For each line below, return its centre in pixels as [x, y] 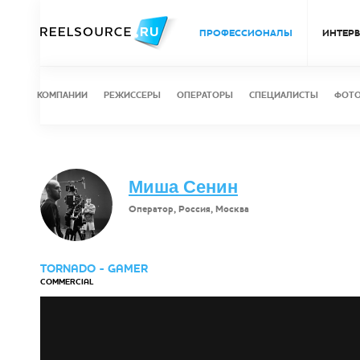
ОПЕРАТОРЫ [205, 95]
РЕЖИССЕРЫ [132, 95]
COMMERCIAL [67, 282]
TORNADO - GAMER [94, 269]
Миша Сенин [183, 187]
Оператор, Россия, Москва [189, 209]
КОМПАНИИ [62, 95]
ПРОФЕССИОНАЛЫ [246, 33]
